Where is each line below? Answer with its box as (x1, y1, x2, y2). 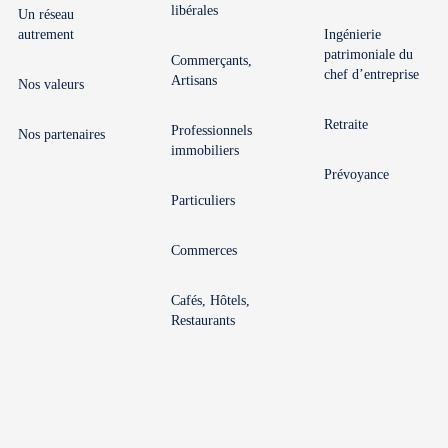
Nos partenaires (18, 127, 105, 142)
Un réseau (18, 7, 74, 22)
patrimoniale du (324, 47, 413, 62)
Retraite (324, 117, 368, 132)
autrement (18, 27, 74, 42)
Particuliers (171, 193, 235, 208)
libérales (171, 3, 218, 18)
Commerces (171, 243, 237, 258)
